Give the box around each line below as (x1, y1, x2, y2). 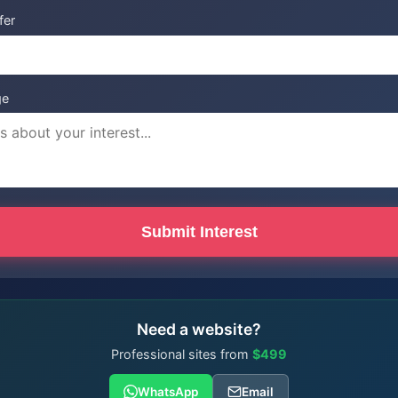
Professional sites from (111, 346, 252, 362)
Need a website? (137, 320, 261, 339)
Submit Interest (140, 222, 258, 241)
